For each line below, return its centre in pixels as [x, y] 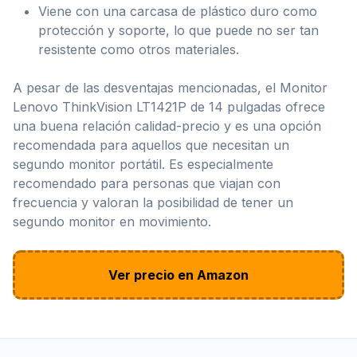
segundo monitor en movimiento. [112, 221]
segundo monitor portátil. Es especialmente [143, 164]
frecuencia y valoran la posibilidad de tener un [153, 202]
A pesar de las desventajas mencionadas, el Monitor [170, 87]
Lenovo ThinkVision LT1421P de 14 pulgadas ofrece [169, 106]
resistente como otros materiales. [139, 49]
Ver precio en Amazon [178, 275]
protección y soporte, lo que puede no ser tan [178, 30]
